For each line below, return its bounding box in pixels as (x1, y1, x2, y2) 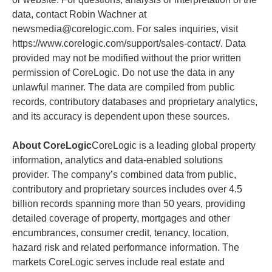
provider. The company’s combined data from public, (12, 169, 236, 180)
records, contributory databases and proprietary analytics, (12, 96, 257, 107)
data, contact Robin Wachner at (12, 8, 146, 19)
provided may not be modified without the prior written (12, 52, 241, 63)
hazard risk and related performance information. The (12, 242, 239, 253)
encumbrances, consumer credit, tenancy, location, (12, 227, 229, 238)
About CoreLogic (12, 140, 92, 151)
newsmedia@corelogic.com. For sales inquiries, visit (12, 23, 238, 34)
